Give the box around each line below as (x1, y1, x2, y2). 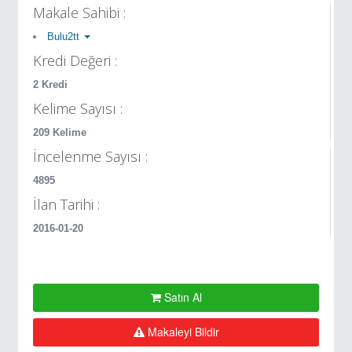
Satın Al (160, 288, 202, 305)
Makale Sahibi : (33, 2, 126, 22)
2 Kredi (33, 78, 68, 90)
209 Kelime (33, 126, 86, 138)
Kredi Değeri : (33, 50, 117, 70)
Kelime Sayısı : (33, 98, 123, 118)
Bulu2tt (47, 30, 82, 42)
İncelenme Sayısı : (33, 146, 148, 166)
